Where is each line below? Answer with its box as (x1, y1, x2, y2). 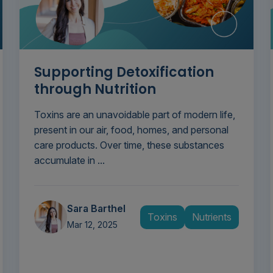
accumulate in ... (34, 154, 105, 167)
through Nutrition (34, 80, 156, 99)
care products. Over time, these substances (34, 139, 224, 152)
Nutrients (191, 210, 232, 223)
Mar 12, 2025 (66, 219, 118, 230)
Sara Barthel (66, 202, 126, 215)
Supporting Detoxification (34, 63, 214, 82)
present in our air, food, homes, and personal (34, 124, 229, 136)
